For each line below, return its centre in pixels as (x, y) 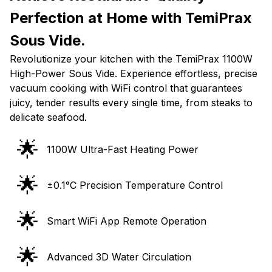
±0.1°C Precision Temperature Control (135, 185)
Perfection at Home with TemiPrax (131, 18)
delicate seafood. (48, 117)
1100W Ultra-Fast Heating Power (123, 150)
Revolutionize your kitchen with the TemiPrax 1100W (131, 59)
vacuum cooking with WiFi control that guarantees (126, 88)
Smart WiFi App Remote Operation (127, 221)
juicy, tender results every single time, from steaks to (131, 103)
